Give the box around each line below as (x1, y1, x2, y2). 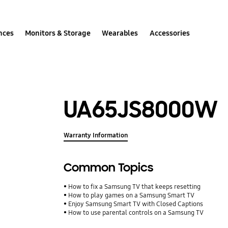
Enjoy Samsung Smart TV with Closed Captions (68, 200, 204, 209)
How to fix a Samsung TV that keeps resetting (68, 183, 201, 191)
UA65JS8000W (64, 94, 218, 125)
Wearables (102, 28, 138, 38)
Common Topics (64, 160, 154, 176)
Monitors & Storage (25, 28, 91, 38)
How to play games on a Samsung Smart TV (68, 191, 195, 200)
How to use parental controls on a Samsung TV (68, 209, 204, 217)
